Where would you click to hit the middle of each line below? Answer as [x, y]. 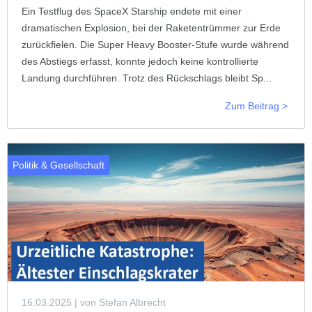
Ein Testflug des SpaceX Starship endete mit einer [132, 11]
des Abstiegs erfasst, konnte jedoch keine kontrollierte [140, 61]
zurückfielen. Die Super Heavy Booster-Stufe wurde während [155, 44]
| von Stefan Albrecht [119, 302]
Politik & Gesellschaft [58, 165]
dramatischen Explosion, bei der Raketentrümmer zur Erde [151, 28]
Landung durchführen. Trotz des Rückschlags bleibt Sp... [147, 78]
